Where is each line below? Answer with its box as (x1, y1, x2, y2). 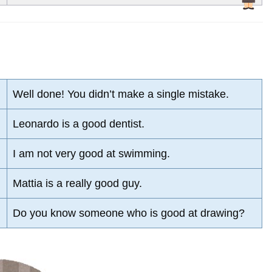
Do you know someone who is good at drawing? (13, 206, 245, 219)
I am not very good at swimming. (13, 147, 170, 160)
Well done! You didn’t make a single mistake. (13, 87, 229, 100)
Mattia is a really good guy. (13, 177, 142, 189)
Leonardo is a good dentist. (13, 117, 144, 130)
